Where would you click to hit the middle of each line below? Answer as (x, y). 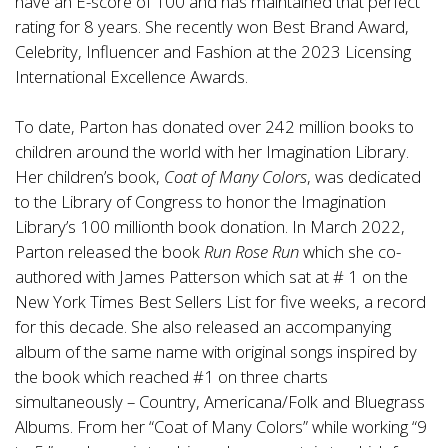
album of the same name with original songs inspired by (216, 352)
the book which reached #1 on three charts (171, 377)
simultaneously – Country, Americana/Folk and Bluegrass (220, 402)
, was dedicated (364, 177)
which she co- (352, 252)
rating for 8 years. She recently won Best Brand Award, (212, 27)
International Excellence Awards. (131, 77)
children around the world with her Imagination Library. (212, 152)
